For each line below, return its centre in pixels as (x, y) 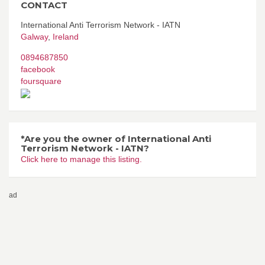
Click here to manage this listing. (81, 159)
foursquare (41, 81)
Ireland (66, 36)
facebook (38, 69)
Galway (34, 36)
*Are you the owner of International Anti (116, 138)
